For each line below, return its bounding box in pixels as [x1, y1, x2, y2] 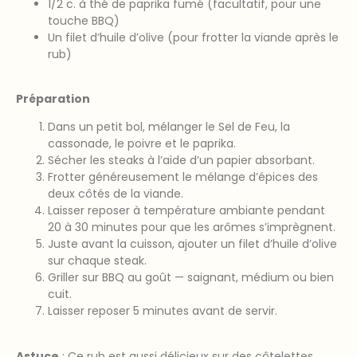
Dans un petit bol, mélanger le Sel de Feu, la [48, 119, 290, 135]
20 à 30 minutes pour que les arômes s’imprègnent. [48, 219, 335, 236]
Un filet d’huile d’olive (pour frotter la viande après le [48, 29, 339, 45]
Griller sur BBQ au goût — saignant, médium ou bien [48, 269, 334, 286]
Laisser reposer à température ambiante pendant [48, 202, 325, 219]
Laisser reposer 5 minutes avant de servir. [48, 303, 277, 320]
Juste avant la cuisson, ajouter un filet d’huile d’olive [48, 236, 337, 253]
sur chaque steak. [48, 253, 147, 269]
